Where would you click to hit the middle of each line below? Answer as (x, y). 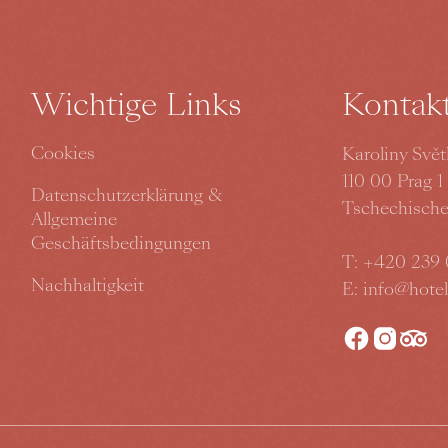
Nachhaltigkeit (87, 284)
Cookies (62, 152)
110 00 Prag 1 (392, 180)
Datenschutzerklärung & (126, 194)
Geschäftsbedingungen (120, 242)
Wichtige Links (136, 105)
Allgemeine (73, 218)
